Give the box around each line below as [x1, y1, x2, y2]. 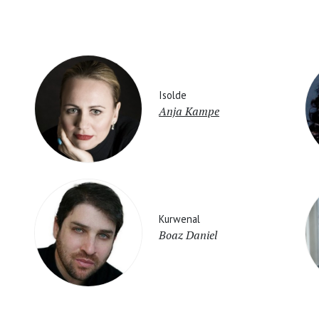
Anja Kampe [159, 103, 219, 119]
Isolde [159, 88, 187, 102]
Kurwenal [159, 211, 200, 226]
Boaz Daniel [159, 226, 217, 243]
